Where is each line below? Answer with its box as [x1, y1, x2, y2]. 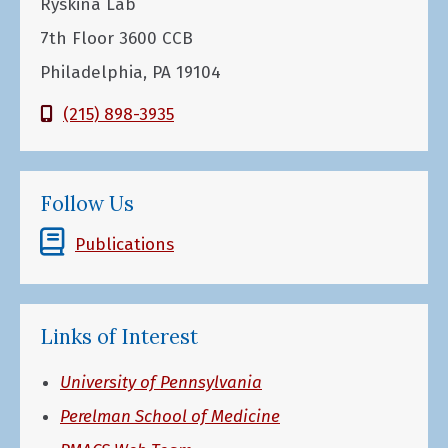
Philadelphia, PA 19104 [40, 62, 221, 84]
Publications [75, 233, 174, 255]
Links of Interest [40, 323, 198, 350]
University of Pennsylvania [60, 371, 262, 393]
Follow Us [40, 190, 134, 217]
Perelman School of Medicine [60, 405, 280, 427]
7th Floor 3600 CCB [40, 28, 193, 50]
